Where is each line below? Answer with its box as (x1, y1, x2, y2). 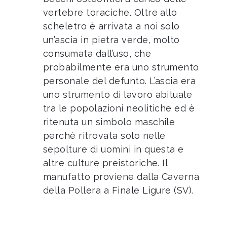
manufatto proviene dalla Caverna (43, 171, 200, 182)
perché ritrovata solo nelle (43, 130, 166, 141)
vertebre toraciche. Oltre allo (43, 7, 177, 18)
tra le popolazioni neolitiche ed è (43, 103, 195, 113)
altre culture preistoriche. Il (43, 158, 168, 168)
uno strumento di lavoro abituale (43, 89, 193, 100)
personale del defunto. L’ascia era (43, 75, 196, 86)
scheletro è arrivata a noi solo (43, 21, 180, 31)
